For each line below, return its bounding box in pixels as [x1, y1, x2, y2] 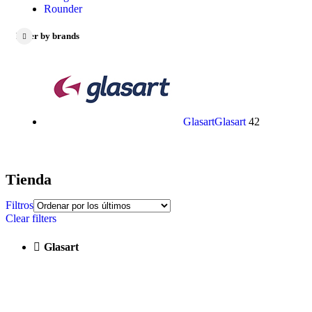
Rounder [44, 3, 82, 15]
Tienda [6, 171, 52, 189]
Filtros [6, 198, 33, 211]
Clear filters [6, 212, 56, 224]
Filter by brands [16, 31, 79, 42]
